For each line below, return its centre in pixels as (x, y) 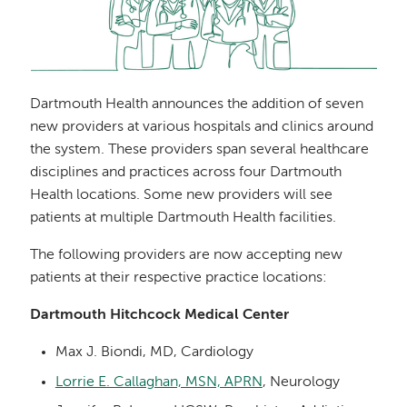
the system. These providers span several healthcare (200, 149)
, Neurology (301, 382)
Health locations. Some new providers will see (182, 195)
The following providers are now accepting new (187, 255)
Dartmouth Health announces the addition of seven (197, 104)
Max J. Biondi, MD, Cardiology (154, 352)
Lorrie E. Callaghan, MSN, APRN (159, 382)
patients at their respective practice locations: (179, 278)
